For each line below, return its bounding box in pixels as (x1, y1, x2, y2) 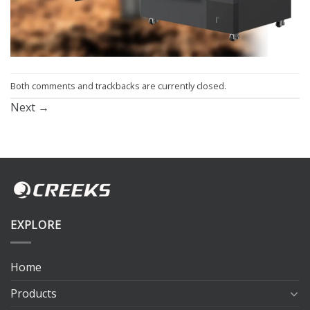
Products (10, 285, 57, 301)
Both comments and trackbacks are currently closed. (10, 79, 226, 92)
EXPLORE (10, 217, 62, 233)
